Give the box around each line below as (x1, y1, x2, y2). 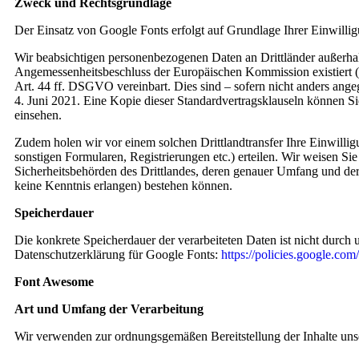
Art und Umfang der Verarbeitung (14, 302, 204, 316)
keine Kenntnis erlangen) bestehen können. (14, 179, 232, 192)
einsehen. (14, 108, 62, 122)
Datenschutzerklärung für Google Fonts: (14, 248, 221, 261)
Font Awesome (14, 275, 94, 288)
